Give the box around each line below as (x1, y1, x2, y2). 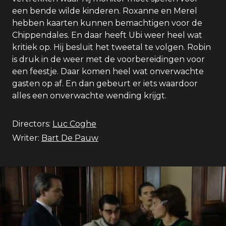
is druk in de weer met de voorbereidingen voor (12, 54, 205, 64)
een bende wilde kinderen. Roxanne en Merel (12, 6, 197, 16)
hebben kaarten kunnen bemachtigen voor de (12, 18, 202, 28)
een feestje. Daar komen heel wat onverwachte (12, 67, 204, 76)
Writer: (12, 133, 39, 143)
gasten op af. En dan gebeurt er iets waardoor (12, 79, 198, 88)
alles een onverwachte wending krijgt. (12, 91, 166, 100)
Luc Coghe (52, 119, 96, 129)
